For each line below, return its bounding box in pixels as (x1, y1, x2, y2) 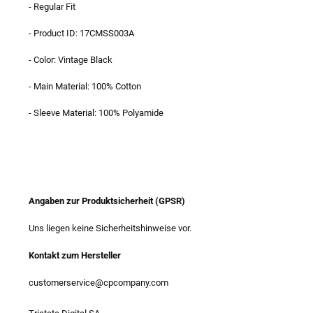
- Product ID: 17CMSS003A (29, 27, 134, 38)
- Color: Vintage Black (29, 54, 112, 65)
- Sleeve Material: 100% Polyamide (29, 107, 163, 118)
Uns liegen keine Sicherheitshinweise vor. (29, 222, 191, 233)
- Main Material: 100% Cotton (29, 80, 143, 92)
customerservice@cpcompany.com (29, 277, 168, 288)
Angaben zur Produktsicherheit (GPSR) (29, 195, 185, 206)
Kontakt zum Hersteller (29, 249, 121, 261)
